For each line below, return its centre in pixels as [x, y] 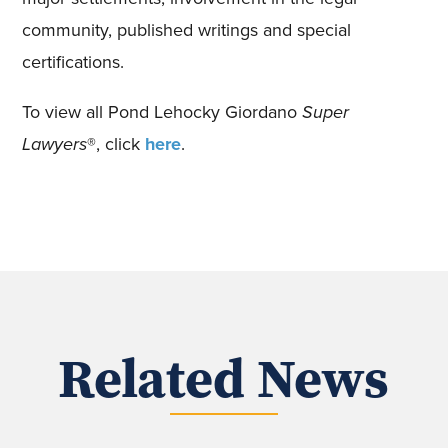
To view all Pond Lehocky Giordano [162, 112]
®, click [116, 144]
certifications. [73, 62]
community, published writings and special [187, 30]
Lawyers [55, 144]
